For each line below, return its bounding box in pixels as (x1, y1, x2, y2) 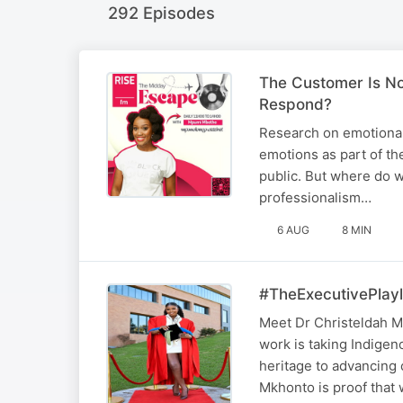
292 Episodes (108, 2, 215, 22)
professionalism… (259, 189, 372, 207)
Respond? (259, 95, 332, 114)
